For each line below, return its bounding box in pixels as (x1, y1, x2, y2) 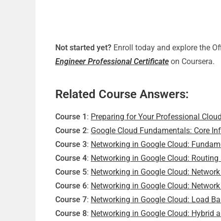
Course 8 (55, 209, 87, 218)
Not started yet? (55, 43, 111, 52)
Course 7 (55, 195, 87, 204)
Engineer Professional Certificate (55, 57, 169, 66)
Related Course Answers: (55, 87, 189, 101)
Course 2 (55, 126, 87, 135)
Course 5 (55, 167, 87, 177)
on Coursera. (169, 57, 215, 66)
